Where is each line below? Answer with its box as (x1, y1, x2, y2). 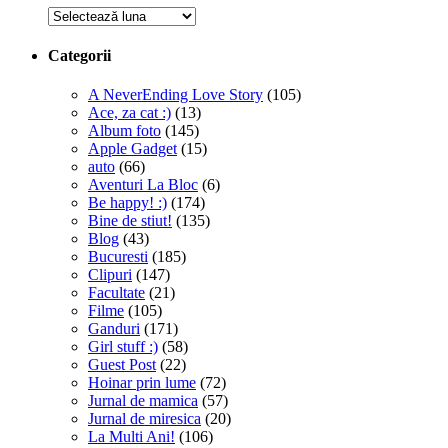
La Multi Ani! (88, 428, 175, 446)
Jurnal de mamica (88, 392, 198, 410)
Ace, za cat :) (88, 104, 171, 122)
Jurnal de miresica (88, 410, 201, 428)
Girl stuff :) (88, 338, 158, 356)
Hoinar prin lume (88, 374, 196, 392)
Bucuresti (88, 248, 148, 266)
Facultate (88, 284, 145, 302)
